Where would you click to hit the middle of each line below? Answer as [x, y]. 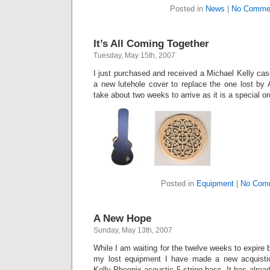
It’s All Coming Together [151, 43]
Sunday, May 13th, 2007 [133, 230]
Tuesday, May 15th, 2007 [134, 55]
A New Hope [122, 218]
